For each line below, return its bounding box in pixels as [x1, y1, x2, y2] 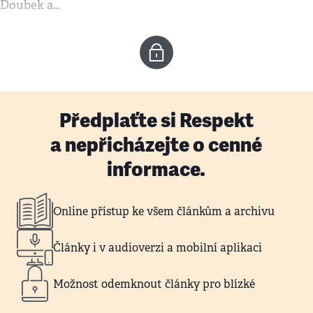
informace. [107, 156, 206, 182]
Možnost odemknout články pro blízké [53, 276, 255, 291]
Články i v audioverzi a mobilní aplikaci [53, 240, 262, 255]
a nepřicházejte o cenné [50, 132, 263, 157]
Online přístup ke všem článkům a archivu [53, 203, 275, 219]
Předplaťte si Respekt [59, 108, 254, 133]
